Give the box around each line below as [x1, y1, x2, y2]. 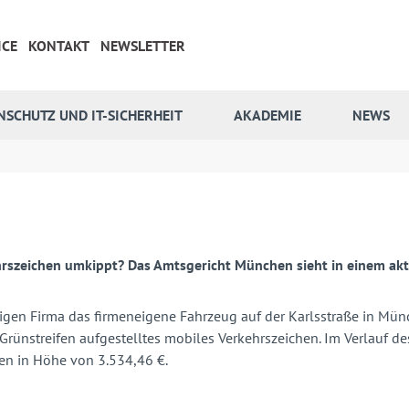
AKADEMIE [234, 106, 301, 125]
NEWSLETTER [100, 36, 185, 55]
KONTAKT [28, 36, 89, 55]
